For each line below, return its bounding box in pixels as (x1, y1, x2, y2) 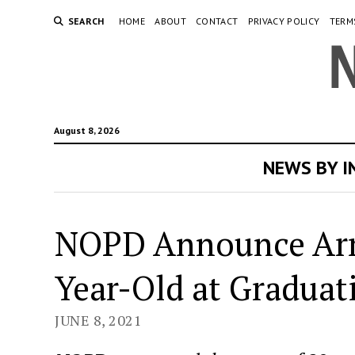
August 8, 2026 (53, 124, 120, 136)
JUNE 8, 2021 (54, 311, 143, 330)
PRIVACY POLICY (247, 15, 320, 27)
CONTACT (195, 15, 239, 27)
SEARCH (67, 15, 105, 27)
